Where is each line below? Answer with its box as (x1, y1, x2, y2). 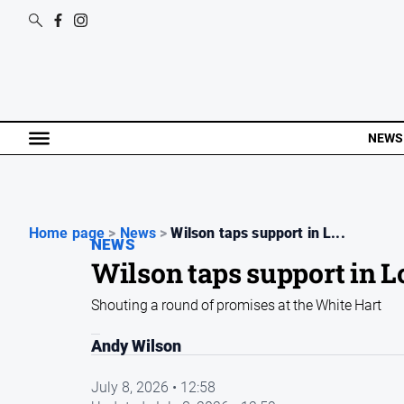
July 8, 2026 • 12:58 (91, 379, 216, 396)
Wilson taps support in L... (170, 225, 345, 242)
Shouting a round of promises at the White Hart (91, 297, 381, 314)
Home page (29, 225, 106, 242)
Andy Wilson (91, 337, 181, 355)
